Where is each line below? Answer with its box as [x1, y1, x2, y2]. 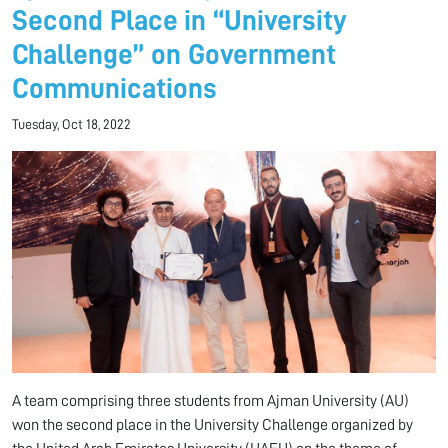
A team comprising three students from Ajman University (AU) [12, 392, 409, 409]
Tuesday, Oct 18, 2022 [12, 117, 131, 132]
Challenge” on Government [12, 40, 336, 70]
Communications [12, 74, 217, 104]
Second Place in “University [12, 6, 347, 36]
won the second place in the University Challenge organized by [12, 416, 413, 433]
